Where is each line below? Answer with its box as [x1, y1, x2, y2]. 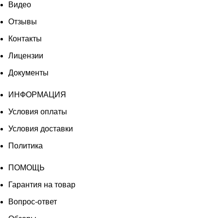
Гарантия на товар [8, 180, 75, 189]
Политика [8, 141, 43, 150]
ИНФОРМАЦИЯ [8, 90, 66, 99]
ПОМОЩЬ [8, 163, 45, 172]
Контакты [8, 34, 42, 43]
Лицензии [8, 51, 43, 60]
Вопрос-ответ [8, 197, 57, 206]
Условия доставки [8, 124, 73, 133]
